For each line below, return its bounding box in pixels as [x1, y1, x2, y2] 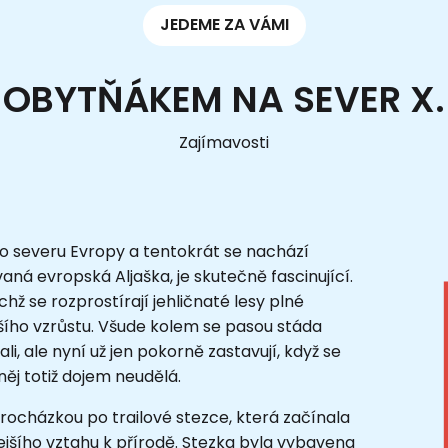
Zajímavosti [179, 130, 269, 154]
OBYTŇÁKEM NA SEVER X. [3, 73, 445, 125]
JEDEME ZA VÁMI [159, 13, 289, 37]
